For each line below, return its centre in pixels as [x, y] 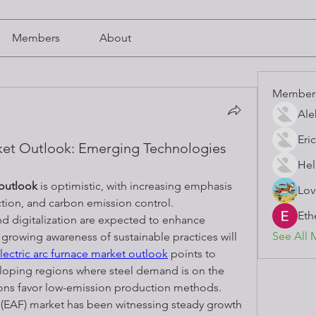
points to [192, 253]
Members [36, 37]
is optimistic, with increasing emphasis [135, 186]
